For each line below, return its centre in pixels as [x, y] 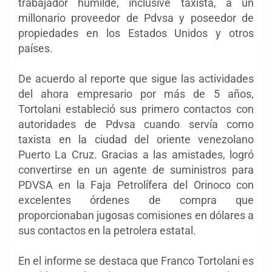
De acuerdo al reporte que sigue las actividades [136, 78]
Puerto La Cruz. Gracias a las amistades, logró [136, 154]
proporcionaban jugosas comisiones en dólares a [136, 215]
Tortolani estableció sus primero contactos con [136, 109]
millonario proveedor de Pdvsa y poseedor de [136, 18]
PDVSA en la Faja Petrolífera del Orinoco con [136, 185]
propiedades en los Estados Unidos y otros [136, 33]
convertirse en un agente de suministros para [136, 169]
